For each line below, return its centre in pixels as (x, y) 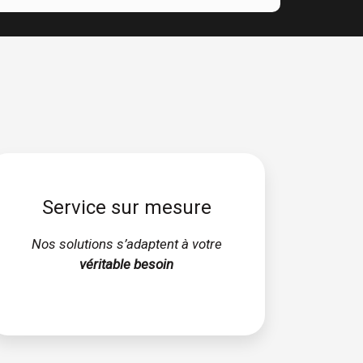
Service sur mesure (126, 208)
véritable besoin (126, 265)
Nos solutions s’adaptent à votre (126, 244)
